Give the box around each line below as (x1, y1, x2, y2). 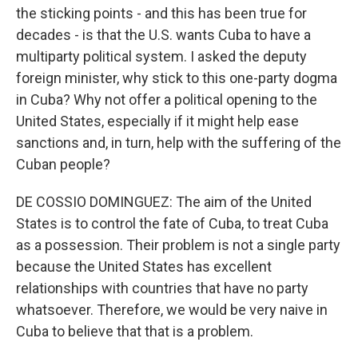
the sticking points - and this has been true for (16, 5, 307, 22)
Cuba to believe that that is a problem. (16, 323, 253, 340)
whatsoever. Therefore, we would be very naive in (16, 301, 328, 318)
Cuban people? (16, 156, 110, 173)
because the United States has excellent (16, 258, 272, 275)
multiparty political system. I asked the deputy (16, 48, 307, 65)
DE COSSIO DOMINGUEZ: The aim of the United (16, 193, 312, 210)
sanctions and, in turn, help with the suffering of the (16, 134, 341, 151)
